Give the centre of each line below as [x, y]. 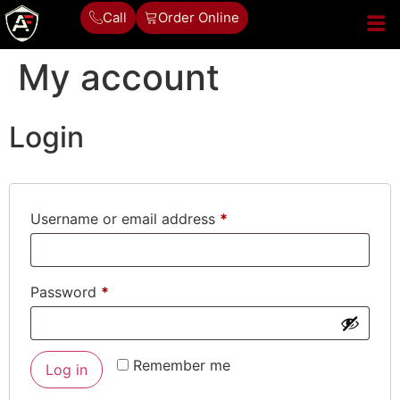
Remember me [182, 365]
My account [119, 77]
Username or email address [125, 219]
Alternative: [66, 360]
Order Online [198, 17]
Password [66, 292]
